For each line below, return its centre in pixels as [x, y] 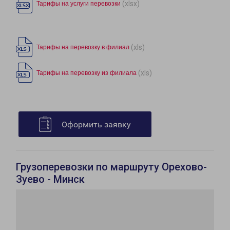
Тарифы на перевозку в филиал [83, 47]
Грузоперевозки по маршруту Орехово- [111, 167]
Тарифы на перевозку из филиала [87, 73]
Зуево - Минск [50, 179]
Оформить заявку [96, 125]
